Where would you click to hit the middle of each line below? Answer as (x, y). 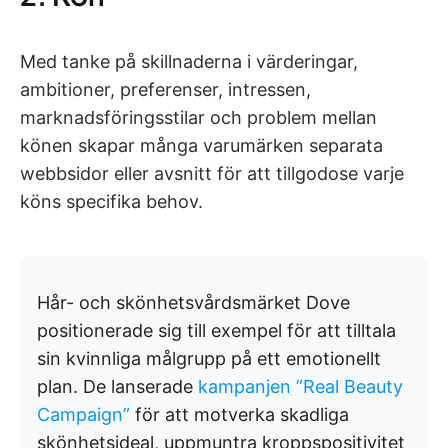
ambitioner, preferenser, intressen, (165, 90)
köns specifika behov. (111, 202)
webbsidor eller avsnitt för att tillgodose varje (212, 174)
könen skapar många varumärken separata (201, 146)
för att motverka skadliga (239, 415)
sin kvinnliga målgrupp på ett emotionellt (209, 359)
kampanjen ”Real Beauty (300, 387)
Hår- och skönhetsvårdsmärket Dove (193, 303)
